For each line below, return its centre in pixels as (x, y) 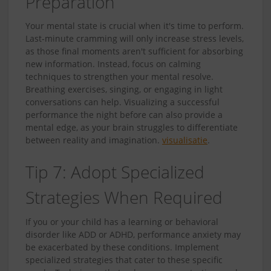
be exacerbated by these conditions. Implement (122, 247)
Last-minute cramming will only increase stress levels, (135, 39)
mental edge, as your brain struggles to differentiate (132, 128)
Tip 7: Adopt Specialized (115, 172)
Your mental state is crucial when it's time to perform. (135, 26)
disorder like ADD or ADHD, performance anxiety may (133, 234)
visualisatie (185, 140)
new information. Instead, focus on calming (113, 64)
